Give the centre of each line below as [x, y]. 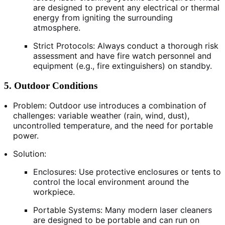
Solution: [30, 154]
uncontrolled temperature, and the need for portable [113, 126]
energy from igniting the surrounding [103, 17]
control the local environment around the [111, 182]
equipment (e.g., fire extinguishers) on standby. [123, 66]
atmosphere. [57, 27]
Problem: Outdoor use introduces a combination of [110, 106]
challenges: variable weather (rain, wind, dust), [101, 116]
